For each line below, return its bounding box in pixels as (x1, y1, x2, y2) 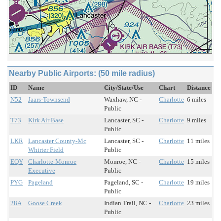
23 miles (187, 199, 210, 207)
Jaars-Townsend (28, 96, 70, 104)
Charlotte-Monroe (28, 158, 76, 166)
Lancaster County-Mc (28, 137, 86, 145)
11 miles (187, 137, 210, 145)
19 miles (187, 179, 210, 186)
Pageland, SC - (104, 179, 143, 186)
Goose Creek (28, 199, 62, 207)
